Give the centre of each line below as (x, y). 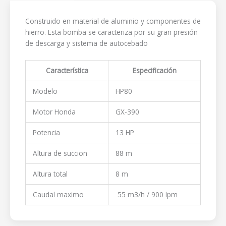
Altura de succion (60, 153)
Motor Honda (54, 111)
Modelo (45, 91)
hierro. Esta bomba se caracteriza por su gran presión (111, 32)
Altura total (50, 174)
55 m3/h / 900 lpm (146, 194)
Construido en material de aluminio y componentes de (113, 21)
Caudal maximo (58, 194)
